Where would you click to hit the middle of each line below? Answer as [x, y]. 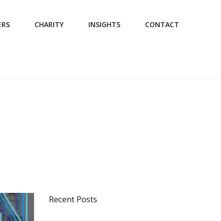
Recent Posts [73, 199]
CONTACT [162, 24]
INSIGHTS [104, 24]
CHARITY [49, 24]
